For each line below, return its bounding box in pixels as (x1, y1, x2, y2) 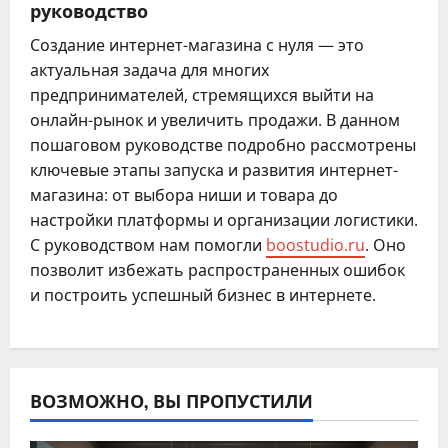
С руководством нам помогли (30, 234, 266, 257)
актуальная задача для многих (30, 59, 269, 82)
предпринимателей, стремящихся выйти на (30, 84, 374, 107)
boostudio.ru (266, 234, 365, 257)
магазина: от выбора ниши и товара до (30, 184, 338, 207)
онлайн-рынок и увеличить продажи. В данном (30, 109, 400, 132)
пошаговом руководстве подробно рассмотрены (30, 134, 416, 157)
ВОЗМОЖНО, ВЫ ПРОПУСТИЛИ (30, 387, 313, 414)
